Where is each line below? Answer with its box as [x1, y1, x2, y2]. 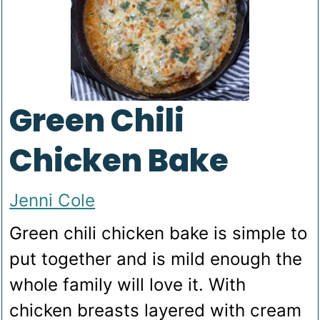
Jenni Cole [9, 189, 96, 211]
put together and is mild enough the [9, 248, 303, 269]
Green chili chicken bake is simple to [9, 222, 308, 244]
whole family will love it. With [9, 274, 246, 295]
